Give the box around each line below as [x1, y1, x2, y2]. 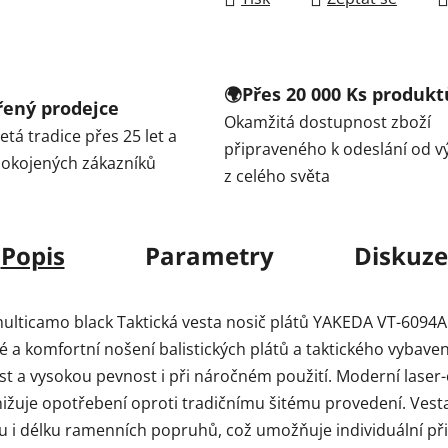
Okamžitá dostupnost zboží [224, 111, 431, 134]
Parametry [144, 239, 274, 273]
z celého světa [224, 165, 330, 188]
